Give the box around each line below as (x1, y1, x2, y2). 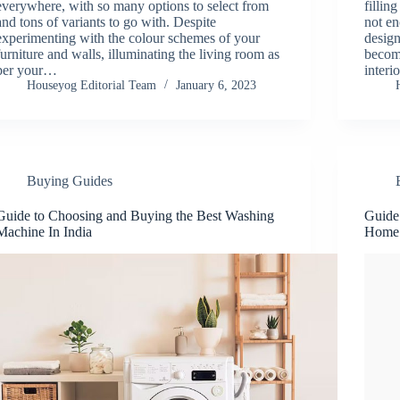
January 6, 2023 (176, 78, 257, 92)
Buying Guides (27, 172, 113, 188)
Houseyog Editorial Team (27, 78, 157, 92)
